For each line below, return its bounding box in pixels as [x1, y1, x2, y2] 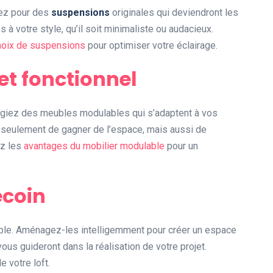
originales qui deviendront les [110, 7, 238, 19]
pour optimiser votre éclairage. [85, 40, 218, 52]
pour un [165, 140, 198, 152]
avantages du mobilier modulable [24, 140, 165, 152]
